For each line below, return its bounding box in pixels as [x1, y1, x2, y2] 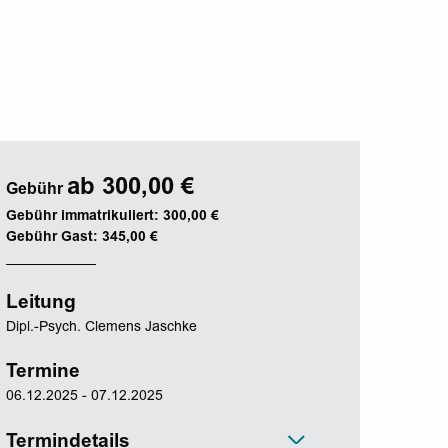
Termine [6, 363, 80, 383]
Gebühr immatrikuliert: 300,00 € [6, 210, 219, 225]
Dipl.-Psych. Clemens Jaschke [6, 321, 197, 336]
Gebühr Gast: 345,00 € [6, 231, 158, 246]
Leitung [6, 294, 76, 314]
